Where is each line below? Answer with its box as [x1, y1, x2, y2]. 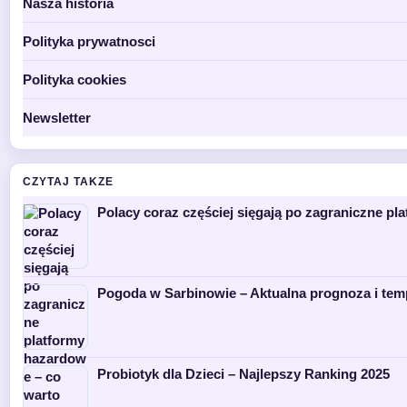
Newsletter [23, 109, 91, 125]
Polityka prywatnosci [23, 33, 155, 49]
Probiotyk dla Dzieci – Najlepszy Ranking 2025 [97, 365, 390, 382]
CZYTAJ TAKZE [23, 174, 114, 188]
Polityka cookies [23, 71, 126, 87]
